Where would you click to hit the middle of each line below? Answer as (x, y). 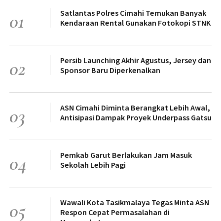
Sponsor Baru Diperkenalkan (110, 70)
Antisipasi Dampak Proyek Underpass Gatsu (136, 118)
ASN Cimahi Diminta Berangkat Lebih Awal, (135, 108)
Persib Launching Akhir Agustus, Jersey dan (136, 60)
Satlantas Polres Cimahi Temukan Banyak (133, 13)
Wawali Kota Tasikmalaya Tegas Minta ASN (135, 203)
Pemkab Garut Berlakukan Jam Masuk (126, 155)
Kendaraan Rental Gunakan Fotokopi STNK (135, 23)
